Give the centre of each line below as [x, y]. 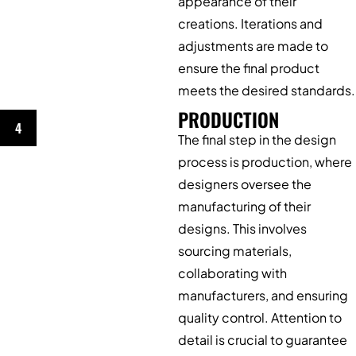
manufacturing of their [244, 206]
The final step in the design [257, 139]
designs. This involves [242, 228]
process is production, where [265, 161]
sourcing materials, [235, 250]
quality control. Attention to [260, 317]
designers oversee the [245, 184]
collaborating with [232, 273]
